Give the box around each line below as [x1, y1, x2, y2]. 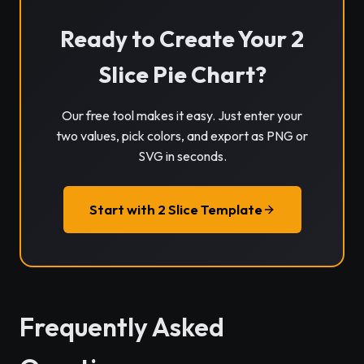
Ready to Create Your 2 [60, 24, 304, 53]
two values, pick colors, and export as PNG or [56, 128, 308, 144]
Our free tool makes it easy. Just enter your [62, 107, 302, 123]
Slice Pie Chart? [97, 60, 266, 89]
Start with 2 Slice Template [89, 201, 262, 218]
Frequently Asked [19, 310, 224, 343]
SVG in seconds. [137, 148, 227, 164]
